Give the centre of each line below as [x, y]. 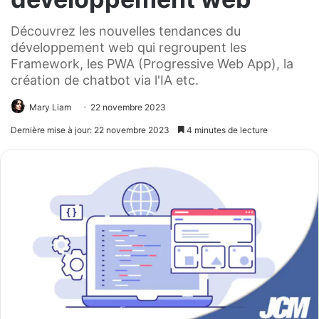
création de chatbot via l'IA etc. [105, 80]
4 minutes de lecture [226, 130]
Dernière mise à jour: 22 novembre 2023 [90, 130]
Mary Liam [50, 107]
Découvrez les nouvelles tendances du [126, 31]
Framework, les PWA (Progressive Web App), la [152, 63]
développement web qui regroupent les [129, 47]
